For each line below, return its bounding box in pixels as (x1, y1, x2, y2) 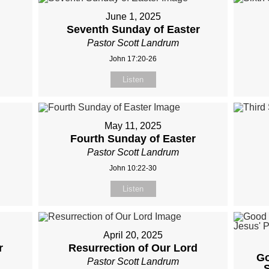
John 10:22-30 (109, 164, 157, 173)
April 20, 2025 (103, 230, 163, 241)
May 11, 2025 (104, 121, 162, 131)
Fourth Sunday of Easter (70, 133, 196, 145)
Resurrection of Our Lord (68, 242, 198, 255)
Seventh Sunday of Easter (66, 23, 200, 36)
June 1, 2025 (105, 11, 161, 22)
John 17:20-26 (109, 55, 157, 64)
